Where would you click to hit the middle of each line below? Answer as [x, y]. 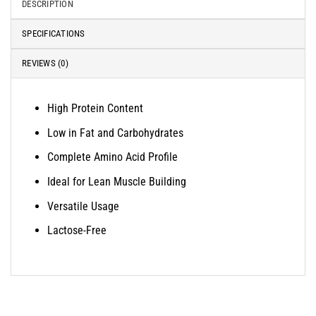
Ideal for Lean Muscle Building [117, 181]
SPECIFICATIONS [54, 33]
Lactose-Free [77, 231]
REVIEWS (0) [45, 63]
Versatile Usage [83, 206]
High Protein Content [95, 108]
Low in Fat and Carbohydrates [115, 133]
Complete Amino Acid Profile [113, 157]
